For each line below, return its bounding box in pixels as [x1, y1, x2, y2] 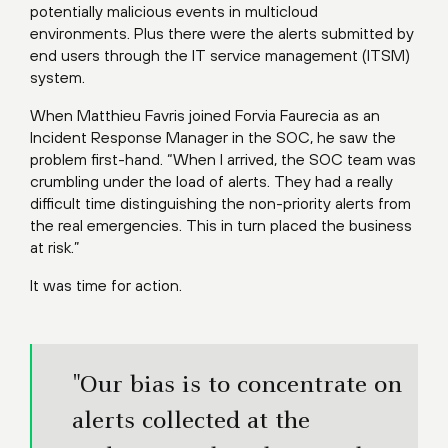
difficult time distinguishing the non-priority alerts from [30, 193, 411, 212]
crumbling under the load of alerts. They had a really [30, 171, 393, 190]
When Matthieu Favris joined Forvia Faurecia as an [30, 105, 380, 124]
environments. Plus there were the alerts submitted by [30, 23, 414, 42]
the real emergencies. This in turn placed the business [30, 215, 412, 234]
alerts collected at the [72, 408, 310, 435]
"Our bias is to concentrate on [72, 372, 402, 399]
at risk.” [30, 237, 80, 256]
